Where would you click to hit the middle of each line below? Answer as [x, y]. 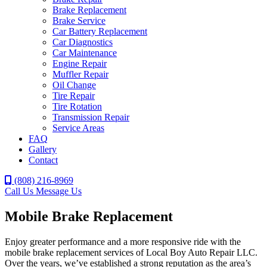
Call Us [20, 191]
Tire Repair [74, 96]
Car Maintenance [85, 53]
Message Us [59, 191]
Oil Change [74, 85]
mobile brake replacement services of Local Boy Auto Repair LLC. [131, 252]
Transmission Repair [91, 117]
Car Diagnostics [83, 42]
